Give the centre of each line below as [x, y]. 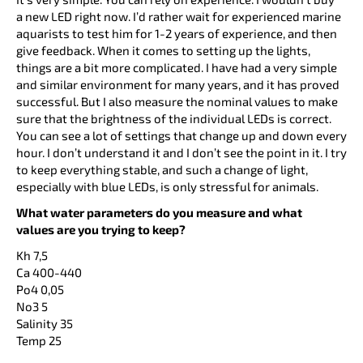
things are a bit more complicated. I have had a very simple [177, 67]
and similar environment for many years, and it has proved [178, 84]
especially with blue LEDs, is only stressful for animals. [167, 186]
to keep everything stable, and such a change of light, [162, 169]
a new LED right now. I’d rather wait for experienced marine [179, 16]
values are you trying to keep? [101, 230]
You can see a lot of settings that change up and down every [181, 135]
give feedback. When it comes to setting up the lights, [163, 50]
